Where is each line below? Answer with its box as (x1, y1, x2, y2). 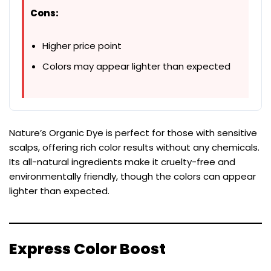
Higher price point (42, 39, 122, 52)
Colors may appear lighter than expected (42, 59, 230, 73)
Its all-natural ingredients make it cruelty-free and (9, 155, 235, 168)
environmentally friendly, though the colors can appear (9, 169, 256, 183)
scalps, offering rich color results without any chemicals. (9, 140, 260, 154)
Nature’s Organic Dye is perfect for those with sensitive (9, 126, 257, 139)
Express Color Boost (9, 238, 166, 260)
